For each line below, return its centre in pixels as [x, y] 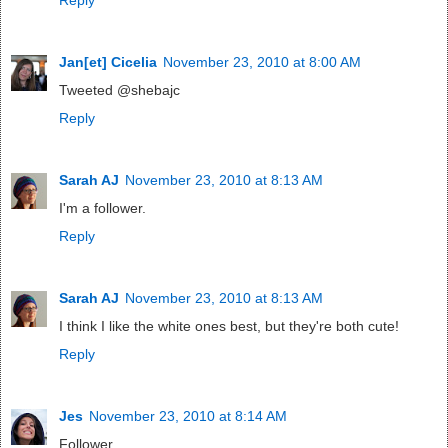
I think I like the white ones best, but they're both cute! [229, 325]
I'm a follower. [102, 207]
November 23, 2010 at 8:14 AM [188, 415]
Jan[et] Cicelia [108, 61]
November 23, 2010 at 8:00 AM [262, 61]
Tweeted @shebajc [119, 89]
